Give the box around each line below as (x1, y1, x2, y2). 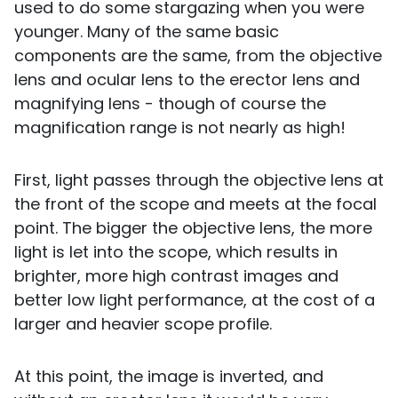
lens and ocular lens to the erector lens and (14, 68, 360, 92)
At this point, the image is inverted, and (14, 365, 323, 388)
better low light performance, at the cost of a (14, 289, 375, 312)
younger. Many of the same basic (14, 20, 279, 44)
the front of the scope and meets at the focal (14, 193, 377, 216)
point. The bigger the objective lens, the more (14, 217, 372, 240)
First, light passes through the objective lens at (14, 169, 384, 192)
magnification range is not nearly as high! (14, 116, 346, 139)
